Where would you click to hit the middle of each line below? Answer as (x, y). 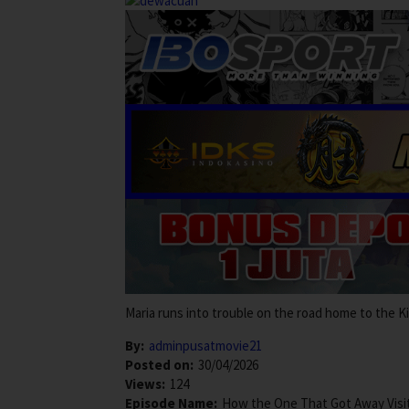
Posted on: (159, 364)
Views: (145, 383)
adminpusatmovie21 (205, 345)
